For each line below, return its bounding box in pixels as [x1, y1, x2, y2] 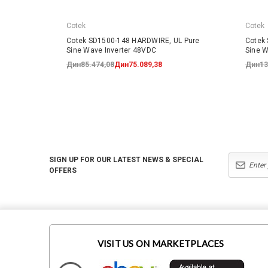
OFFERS [49, 166, 77, 175]
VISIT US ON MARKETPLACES [97, 237, 224, 249]
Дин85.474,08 [66, 60, 114, 69]
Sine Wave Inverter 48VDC [66, 45, 156, 54]
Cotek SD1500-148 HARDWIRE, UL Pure [66, 36, 200, 45]
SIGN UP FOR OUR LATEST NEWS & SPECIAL [49, 155, 203, 164]
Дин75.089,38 [114, 60, 162, 69]
